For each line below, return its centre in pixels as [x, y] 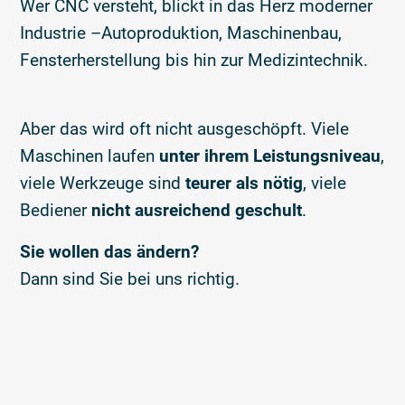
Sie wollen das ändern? [110, 251]
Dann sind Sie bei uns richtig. [130, 278]
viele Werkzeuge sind [103, 183]
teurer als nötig [245, 183]
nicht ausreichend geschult [197, 210]
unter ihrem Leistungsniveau [270, 155]
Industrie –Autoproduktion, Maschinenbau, [181, 33]
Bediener [56, 210]
